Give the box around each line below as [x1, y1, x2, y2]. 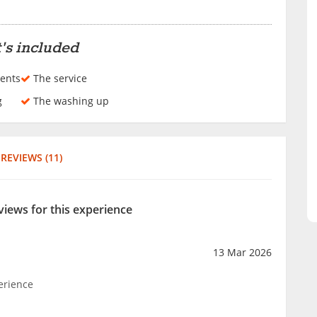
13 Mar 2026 [212, 245, 272, 259]
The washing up [30, 93, 109, 108]
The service [30, 71, 87, 85]
